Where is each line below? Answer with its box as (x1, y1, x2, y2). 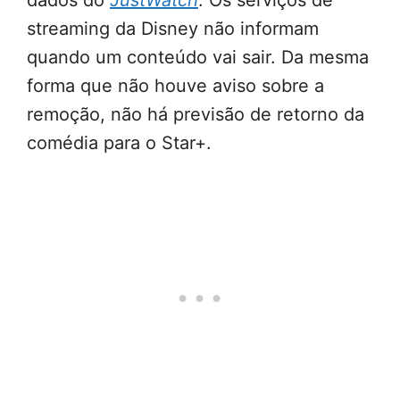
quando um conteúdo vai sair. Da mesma (27, 46, 369, 69)
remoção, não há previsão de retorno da (27, 104, 364, 126)
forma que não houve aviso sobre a (27, 75, 324, 97)
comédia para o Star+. (27, 132, 212, 154)
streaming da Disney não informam (27, 18, 319, 40)
